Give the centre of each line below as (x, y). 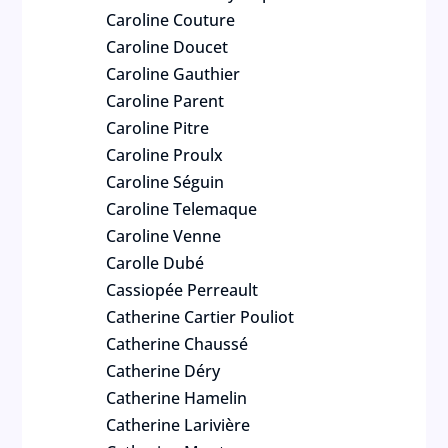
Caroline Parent (165, 101)
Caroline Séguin (165, 182)
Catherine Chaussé (177, 344)
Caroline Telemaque (182, 209)
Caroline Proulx (165, 155)
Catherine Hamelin (177, 398)
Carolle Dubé (155, 263)
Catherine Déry (163, 371)
